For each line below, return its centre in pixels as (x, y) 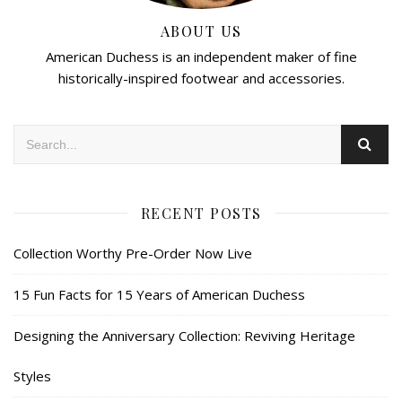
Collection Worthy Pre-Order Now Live (133, 253)
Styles (32, 376)
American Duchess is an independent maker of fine (201, 56)
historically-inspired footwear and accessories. (201, 78)
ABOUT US (201, 31)
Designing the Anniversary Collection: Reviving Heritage (184, 335)
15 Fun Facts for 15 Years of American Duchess (159, 294)
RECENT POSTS (201, 213)
